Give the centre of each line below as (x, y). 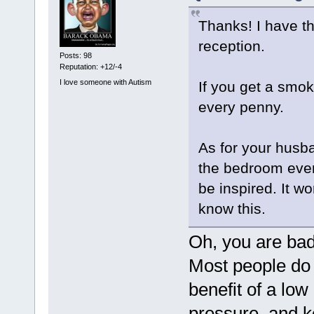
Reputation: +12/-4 (90, 67)
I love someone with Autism (105, 82)
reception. (231, 46)
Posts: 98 (75, 56)
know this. (232, 209)
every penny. (241, 107)
